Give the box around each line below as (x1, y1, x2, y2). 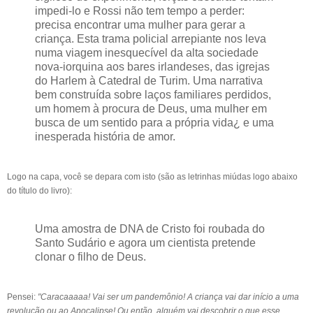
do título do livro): (7, 186, 74, 196)
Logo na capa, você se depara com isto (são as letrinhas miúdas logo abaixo (7, 172, 298, 182)
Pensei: (7, 291, 38, 302)
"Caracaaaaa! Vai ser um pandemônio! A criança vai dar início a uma (38, 291, 299, 302)
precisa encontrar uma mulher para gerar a (35, 19, 245, 31)
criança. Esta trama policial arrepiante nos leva (35, 33, 266, 45)
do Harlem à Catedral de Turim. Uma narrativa (35, 75, 263, 87)
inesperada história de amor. (35, 131, 178, 143)
